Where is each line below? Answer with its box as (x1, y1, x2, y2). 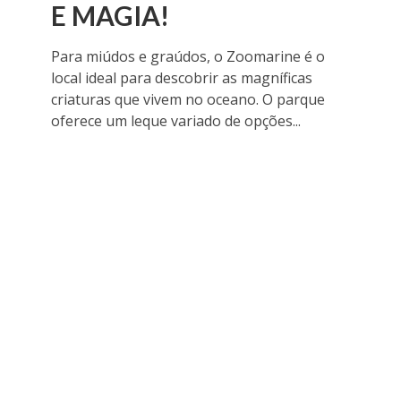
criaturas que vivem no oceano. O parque (50, 90, 325, 110)
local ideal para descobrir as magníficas (50, 68, 312, 89)
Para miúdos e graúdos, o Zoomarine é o (50, 47, 325, 67)
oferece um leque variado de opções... (50, 111, 301, 132)
